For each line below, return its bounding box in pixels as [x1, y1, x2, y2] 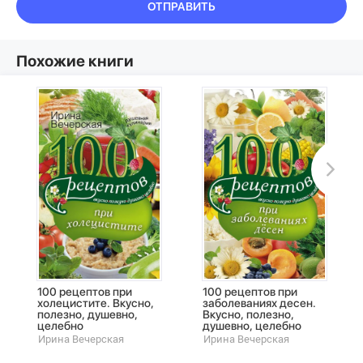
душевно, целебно [202, 318, 301, 332]
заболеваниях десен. [202, 296, 316, 310]
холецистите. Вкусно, [36, 296, 154, 310]
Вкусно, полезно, [202, 307, 294, 321]
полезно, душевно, [36, 307, 138, 321]
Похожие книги [16, 51, 134, 70]
